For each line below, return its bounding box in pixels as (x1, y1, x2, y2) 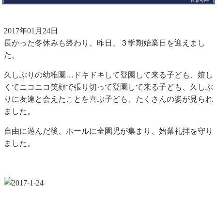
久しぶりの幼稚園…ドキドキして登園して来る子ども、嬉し (4, 70, 213, 79)
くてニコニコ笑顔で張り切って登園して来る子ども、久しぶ (4, 82, 213, 91)
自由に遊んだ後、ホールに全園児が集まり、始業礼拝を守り (4, 126, 213, 135)
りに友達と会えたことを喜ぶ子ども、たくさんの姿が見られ (4, 94, 213, 103)
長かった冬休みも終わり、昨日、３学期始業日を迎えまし (4, 38, 205, 47)
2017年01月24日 (4, 26, 58, 35)
